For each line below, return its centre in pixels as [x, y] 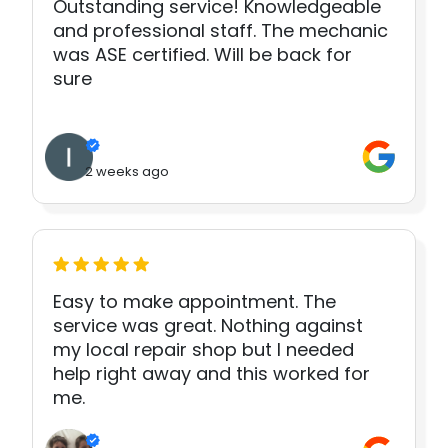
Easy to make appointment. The [194, 301]
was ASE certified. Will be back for [202, 54]
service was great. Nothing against [208, 325]
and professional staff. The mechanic [220, 30]
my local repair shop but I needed [203, 349]
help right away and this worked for [211, 373]
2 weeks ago [127, 171]
